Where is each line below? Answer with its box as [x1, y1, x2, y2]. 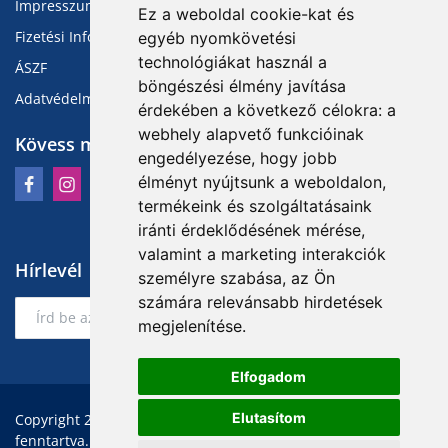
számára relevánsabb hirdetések [137, 292, 383, 312]
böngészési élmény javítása [137, 76, 346, 96]
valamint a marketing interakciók [137, 244, 386, 264]
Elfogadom [231, 368, 307, 385]
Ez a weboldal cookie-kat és [137, 4, 354, 24]
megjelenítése [137, 316, 242, 336]
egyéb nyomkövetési [137, 28, 296, 48]
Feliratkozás [247, 308, 326, 327]
